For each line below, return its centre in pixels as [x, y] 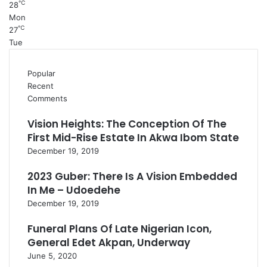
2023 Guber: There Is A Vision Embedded [132, 176]
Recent [41, 86]
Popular [41, 73]
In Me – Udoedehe [74, 190]
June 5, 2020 [52, 256]
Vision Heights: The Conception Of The [127, 124]
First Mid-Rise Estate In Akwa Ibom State [133, 138]
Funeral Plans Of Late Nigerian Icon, [119, 229]
